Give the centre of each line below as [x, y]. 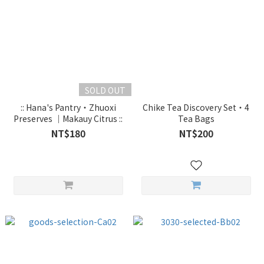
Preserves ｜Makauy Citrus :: [68, 118]
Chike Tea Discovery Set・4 [196, 107]
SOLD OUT [105, 90]
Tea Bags [196, 118]
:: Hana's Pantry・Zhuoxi [68, 107]
